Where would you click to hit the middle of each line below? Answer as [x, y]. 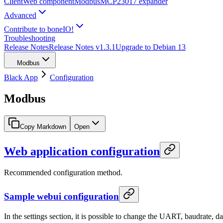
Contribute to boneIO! [39, 29]
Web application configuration [82, 151]
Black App [21, 77]
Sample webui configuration [61, 197]
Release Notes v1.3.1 [82, 47]
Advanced [20, 15]
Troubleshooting [30, 38]
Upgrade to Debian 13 [151, 47]
